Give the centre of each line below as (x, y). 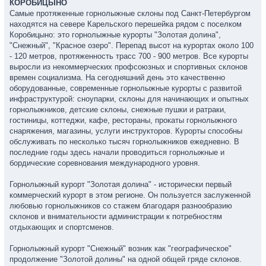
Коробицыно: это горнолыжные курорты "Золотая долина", (115, 35)
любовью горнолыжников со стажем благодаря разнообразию (121, 206)
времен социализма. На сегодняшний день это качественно (117, 77)
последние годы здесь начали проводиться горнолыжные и (117, 152)
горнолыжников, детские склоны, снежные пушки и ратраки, (118, 110)
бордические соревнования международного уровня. (105, 163)
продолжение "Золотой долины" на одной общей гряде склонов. (126, 259)
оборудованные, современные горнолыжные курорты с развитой (126, 88)
